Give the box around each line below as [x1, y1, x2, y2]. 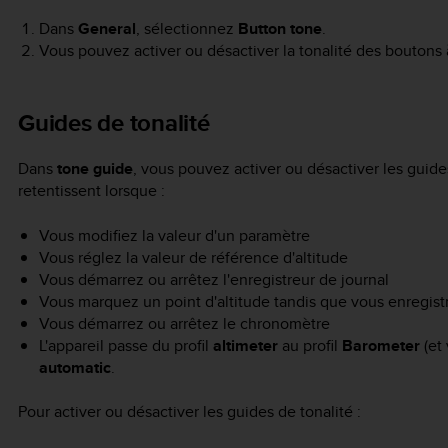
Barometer [341, 333, 420, 357]
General [77, 16, 136, 40]
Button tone [237, 16, 322, 40]
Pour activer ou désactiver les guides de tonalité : [18, 400, 361, 424]
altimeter [212, 333, 278, 357]
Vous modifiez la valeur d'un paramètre [38, 223, 310, 247]
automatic [38, 355, 111, 379]
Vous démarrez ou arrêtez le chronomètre [38, 311, 330, 335]
